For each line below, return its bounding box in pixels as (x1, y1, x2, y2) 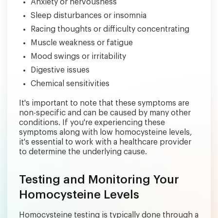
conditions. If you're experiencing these (19, 118, 165, 127)
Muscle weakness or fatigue (31, 38, 133, 47)
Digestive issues (31, 66, 90, 74)
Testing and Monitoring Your (19, 173, 179, 185)
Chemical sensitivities (31, 79, 109, 88)
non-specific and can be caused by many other (19, 109, 191, 117)
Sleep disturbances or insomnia (31, 11, 146, 19)
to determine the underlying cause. (19, 147, 147, 156)
